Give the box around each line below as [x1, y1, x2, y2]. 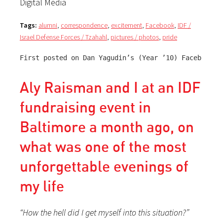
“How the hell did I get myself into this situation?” [20, 206, 189, 218]
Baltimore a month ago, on [20, 117, 194, 136]
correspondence [61, 20, 108, 30]
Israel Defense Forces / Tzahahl [20, 32, 107, 41]
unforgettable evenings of [20, 156, 188, 175]
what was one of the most [20, 137, 186, 155]
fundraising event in [20, 97, 151, 116]
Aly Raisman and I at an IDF [20, 77, 201, 96]
